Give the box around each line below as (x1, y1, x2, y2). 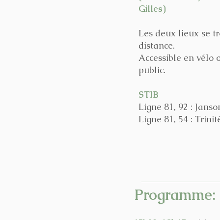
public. (138, 64, 165, 76)
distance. (138, 40, 175, 51)
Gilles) (138, 3, 166, 14)
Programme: (134, 185, 216, 204)
